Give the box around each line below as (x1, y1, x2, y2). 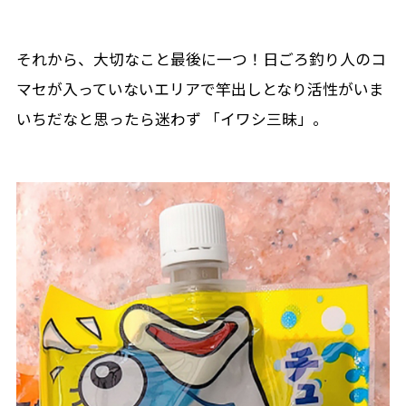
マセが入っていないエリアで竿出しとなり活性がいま (15, 77, 384, 100)
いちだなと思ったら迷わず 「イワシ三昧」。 (15, 107, 328, 130)
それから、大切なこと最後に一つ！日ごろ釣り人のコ (15, 47, 386, 70)
